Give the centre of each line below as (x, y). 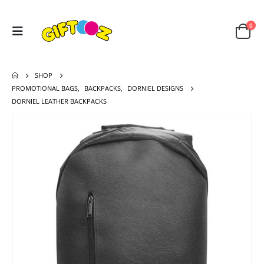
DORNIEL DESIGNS (155, 88)
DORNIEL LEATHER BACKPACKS (59, 101)
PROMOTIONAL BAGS (45, 88)
